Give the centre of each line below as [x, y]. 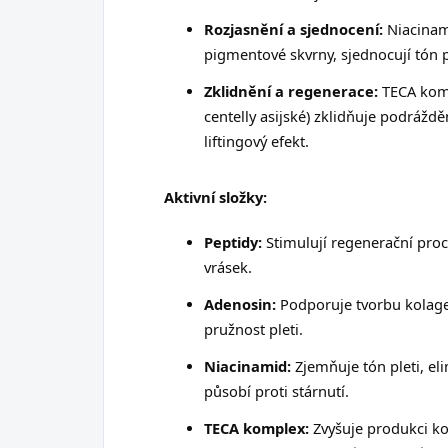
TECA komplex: [256, 427]
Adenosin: [240, 303]
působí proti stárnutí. [276, 390]
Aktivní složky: [215, 196]
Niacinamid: [247, 365]
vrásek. [228, 266]
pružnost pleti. [253, 328]
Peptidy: [233, 241]
